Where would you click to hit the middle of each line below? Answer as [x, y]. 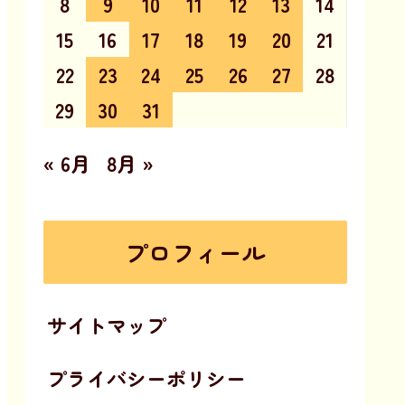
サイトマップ [107, 324]
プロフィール [195, 251]
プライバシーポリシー [146, 377]
